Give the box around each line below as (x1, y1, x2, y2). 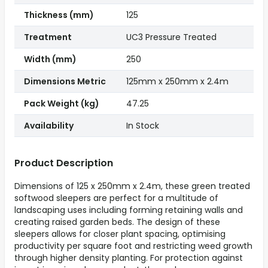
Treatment (24, 31, 72, 44)
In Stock (126, 120, 159, 132)
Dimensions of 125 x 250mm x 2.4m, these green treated (14, 180, 250, 193)
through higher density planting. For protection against (14, 252, 243, 264)
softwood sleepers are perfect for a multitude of (14, 192, 218, 205)
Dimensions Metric (24, 75, 106, 88)
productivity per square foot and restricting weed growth (14, 240, 252, 252)
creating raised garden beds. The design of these (14, 216, 220, 229)
